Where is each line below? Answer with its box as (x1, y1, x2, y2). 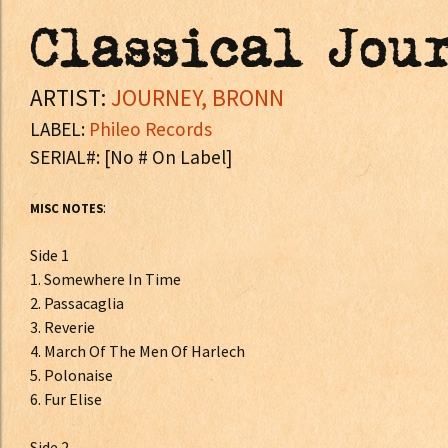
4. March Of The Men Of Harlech (30, 341, 245, 361)
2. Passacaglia (30, 293, 124, 313)
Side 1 (30, 245, 69, 265)
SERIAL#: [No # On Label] (30, 145, 232, 169)
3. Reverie (30, 317, 95, 337)
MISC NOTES (30, 200, 103, 216)
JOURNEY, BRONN (111, 83, 284, 112)
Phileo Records (89, 117, 212, 141)
